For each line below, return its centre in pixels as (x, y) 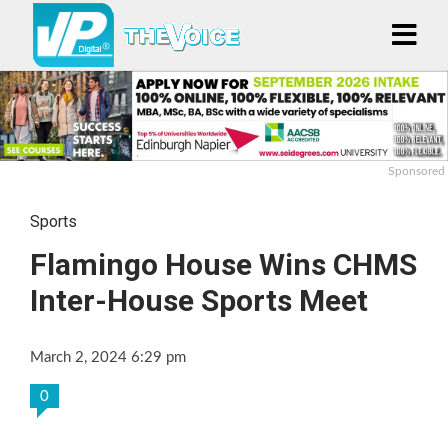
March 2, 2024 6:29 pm (108, 357)
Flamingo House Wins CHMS (223, 264)
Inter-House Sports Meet (199, 300)
